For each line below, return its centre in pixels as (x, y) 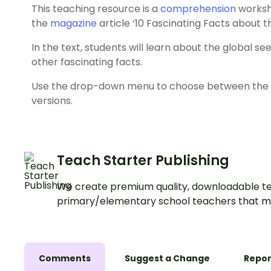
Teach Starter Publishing (143, 161)
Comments (65, 259)
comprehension (198, 9)
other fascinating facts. (87, 62)
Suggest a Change (167, 259)
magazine (73, 24)
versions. (52, 101)
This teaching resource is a (96, 9)
